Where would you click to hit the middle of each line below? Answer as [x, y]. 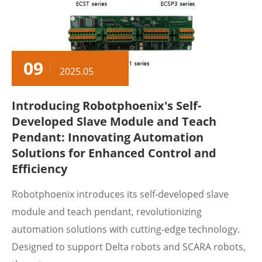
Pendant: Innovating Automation [108, 137]
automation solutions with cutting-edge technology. [126, 229]
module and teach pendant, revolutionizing [107, 212]
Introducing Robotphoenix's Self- [106, 106]
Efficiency [39, 169]
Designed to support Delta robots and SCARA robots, [129, 247]
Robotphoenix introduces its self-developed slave [120, 194]
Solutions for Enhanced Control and [114, 153]
